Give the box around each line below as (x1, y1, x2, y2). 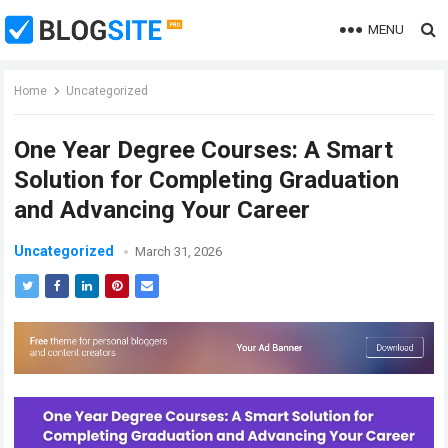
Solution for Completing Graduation (14, 166, 400, 194)
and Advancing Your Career (14, 196, 311, 224)
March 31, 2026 (135, 244, 223, 259)
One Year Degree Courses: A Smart (14, 136, 394, 164)
